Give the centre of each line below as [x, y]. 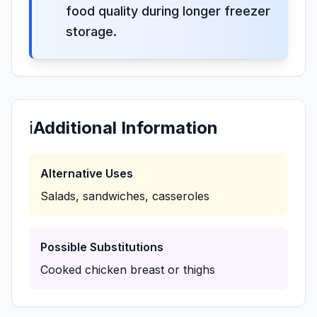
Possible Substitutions [102, 247]
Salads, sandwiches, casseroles [125, 196]
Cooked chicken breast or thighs [128, 270]
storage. [91, 31]
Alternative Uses [87, 173]
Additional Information [126, 128]
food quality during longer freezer [168, 11]
